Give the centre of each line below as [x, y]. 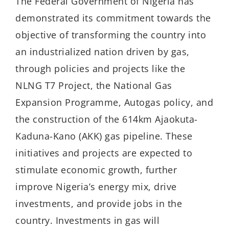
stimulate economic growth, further [96, 169]
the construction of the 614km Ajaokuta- [107, 119]
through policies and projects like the [100, 68]
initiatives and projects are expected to [104, 153]
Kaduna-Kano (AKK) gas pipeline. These [104, 136]
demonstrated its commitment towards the [113, 18]
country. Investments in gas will [87, 220]
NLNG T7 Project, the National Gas [94, 85]
